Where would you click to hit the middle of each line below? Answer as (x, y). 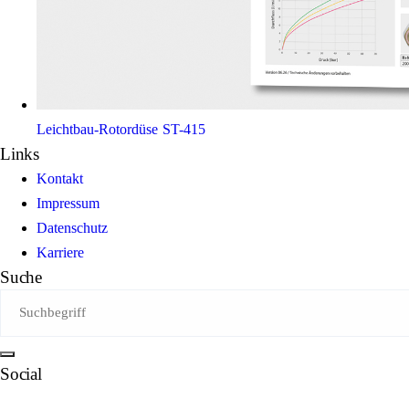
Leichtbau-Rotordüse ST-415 (121, 129)
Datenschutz (72, 227)
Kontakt (60, 178)
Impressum (68, 203)
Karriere (60, 252)
